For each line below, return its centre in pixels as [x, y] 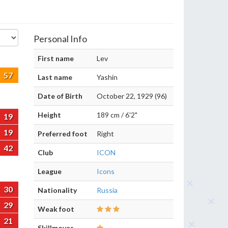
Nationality [57, 190]
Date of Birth [60, 96]
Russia [107, 190]
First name [56, 58]
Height [49, 115]
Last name [55, 77]
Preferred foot [63, 134]
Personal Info [60, 39]
